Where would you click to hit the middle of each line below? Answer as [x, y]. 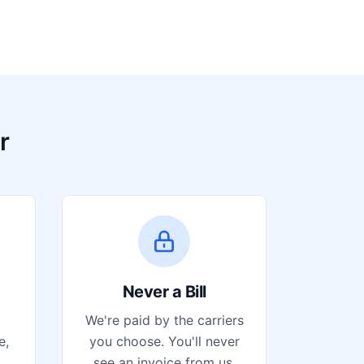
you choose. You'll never [164, 341]
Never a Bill [164, 292]
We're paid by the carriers [164, 320]
